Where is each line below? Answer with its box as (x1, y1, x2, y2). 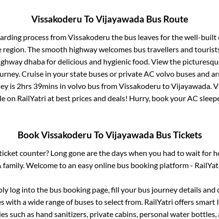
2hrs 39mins (16, 81, 58, 90)
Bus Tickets (153, 130, 202, 141)
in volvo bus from (58, 81, 119, 90)
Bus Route (144, 13, 188, 24)
